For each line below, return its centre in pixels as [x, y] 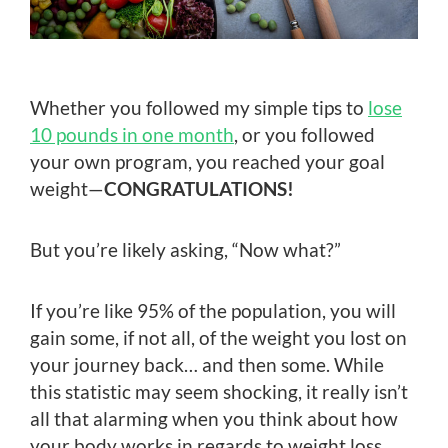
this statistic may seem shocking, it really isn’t [219, 392]
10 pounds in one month [132, 135]
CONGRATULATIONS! [199, 189]
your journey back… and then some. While [207, 365]
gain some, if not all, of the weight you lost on [218, 338]
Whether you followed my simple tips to [199, 108]
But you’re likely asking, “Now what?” [185, 250]
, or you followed [304, 135]
